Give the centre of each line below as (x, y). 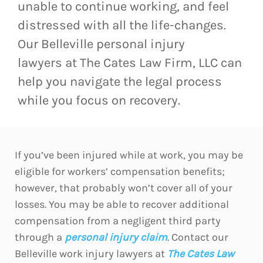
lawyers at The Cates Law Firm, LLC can (130, 63)
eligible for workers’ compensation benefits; (120, 171)
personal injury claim (116, 237)
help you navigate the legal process (120, 81)
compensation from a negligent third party (118, 221)
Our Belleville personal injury (101, 44)
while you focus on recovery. (99, 100)
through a (40, 237)
